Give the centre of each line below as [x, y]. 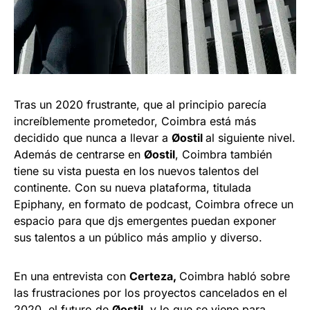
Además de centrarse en [79, 154]
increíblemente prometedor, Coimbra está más [135, 121]
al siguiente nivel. [250, 137]
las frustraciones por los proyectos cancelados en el [151, 292]
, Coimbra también [224, 154]
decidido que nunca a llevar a [93, 137]
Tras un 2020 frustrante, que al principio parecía [140, 104]
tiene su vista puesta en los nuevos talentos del [136, 171]
